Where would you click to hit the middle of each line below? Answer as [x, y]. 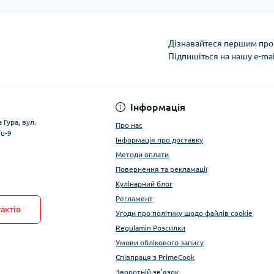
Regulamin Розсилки [150, 228]
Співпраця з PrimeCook [155, 257]
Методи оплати [142, 155]
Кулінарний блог [144, 184]
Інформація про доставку [159, 140]
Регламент [134, 199]
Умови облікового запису [160, 243]
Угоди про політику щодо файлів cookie [184, 213]
